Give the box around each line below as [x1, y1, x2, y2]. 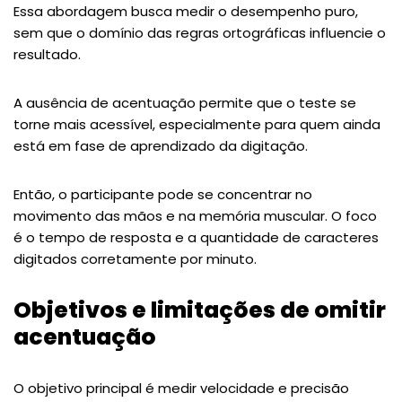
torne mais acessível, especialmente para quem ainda [13, 114, 380, 134]
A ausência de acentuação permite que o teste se [13, 92, 356, 112]
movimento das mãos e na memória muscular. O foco [13, 205, 377, 225]
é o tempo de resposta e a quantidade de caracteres [13, 227, 379, 247]
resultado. [13, 44, 81, 64]
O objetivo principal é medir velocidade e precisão [13, 378, 349, 398]
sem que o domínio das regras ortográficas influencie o [13, 22, 386, 42]
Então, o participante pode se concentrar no [13, 184, 312, 204]
